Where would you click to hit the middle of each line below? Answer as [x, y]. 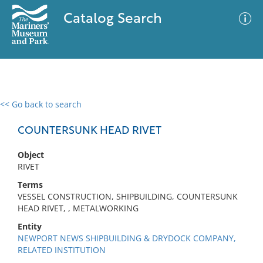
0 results [26, 111]
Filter [237, 115]
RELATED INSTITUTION [62, 250]
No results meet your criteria [129, 176]
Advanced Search [174, 114]
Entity [30, 226]
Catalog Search [112, 19]
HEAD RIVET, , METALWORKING [78, 208]
